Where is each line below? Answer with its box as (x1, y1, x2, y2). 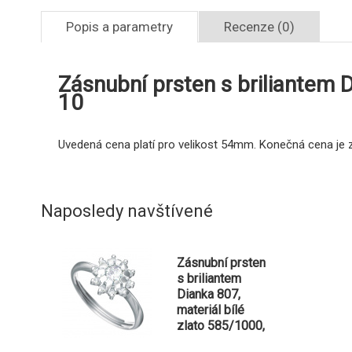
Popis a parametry (66, 19, 173, 35)
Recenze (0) (224, 19, 295, 35)
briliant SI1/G (177, 333, 249, 349)
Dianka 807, (177, 286, 240, 302)
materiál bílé (177, 302, 244, 317)
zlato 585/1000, (177, 317, 265, 333)
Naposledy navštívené (41, 201, 213, 222)
